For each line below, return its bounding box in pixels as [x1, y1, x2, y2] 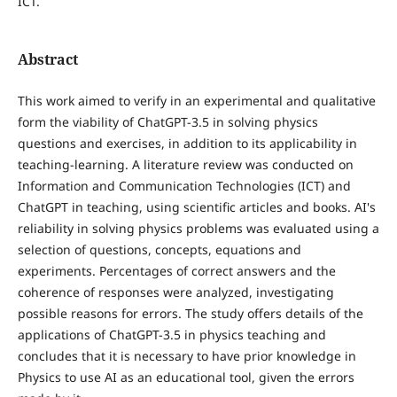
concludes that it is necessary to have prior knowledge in [17, 347, 356, 365]
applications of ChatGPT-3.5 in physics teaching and [17, 326, 326, 344]
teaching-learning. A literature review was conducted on [17, 156, 354, 174]
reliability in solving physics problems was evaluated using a [17, 220, 379, 237]
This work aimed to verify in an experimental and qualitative [17, 92, 376, 110]
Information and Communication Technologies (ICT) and [17, 177, 351, 195]
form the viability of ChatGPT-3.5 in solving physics [17, 113, 318, 131]
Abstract [17, 50, 78, 69]
